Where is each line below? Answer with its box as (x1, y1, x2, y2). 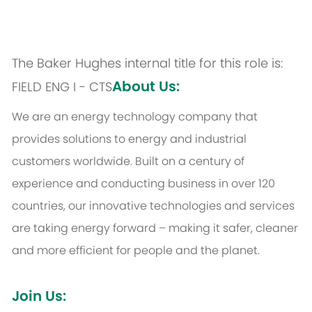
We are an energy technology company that (11, 109, 258, 125)
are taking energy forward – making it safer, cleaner (11, 220, 298, 237)
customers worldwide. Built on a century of (11, 153, 244, 170)
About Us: (111, 77, 180, 97)
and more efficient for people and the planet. (11, 242, 260, 259)
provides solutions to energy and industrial (11, 131, 247, 148)
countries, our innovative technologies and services (11, 198, 295, 214)
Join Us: (11, 286, 66, 306)
